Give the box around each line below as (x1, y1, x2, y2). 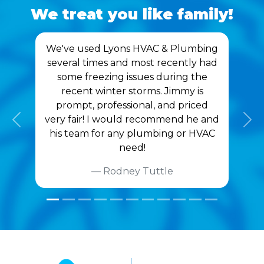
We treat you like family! (31, 5, 233, 24)
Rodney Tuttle (103, 166, 173, 177)
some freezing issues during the (57, 71, 207, 83)
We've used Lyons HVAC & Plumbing (46, 43, 218, 55)
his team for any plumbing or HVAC (49, 128, 215, 140)
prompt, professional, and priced (56, 100, 208, 111)
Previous (15, 120, 57, 131)
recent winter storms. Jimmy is (61, 85, 203, 97)
